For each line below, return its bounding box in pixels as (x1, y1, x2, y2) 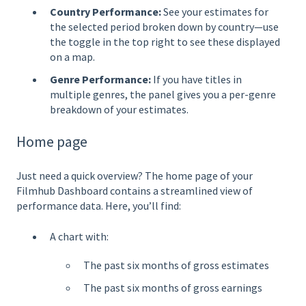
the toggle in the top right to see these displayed (50, 34, 280, 48)
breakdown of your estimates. (50, 102, 189, 116)
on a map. (50, 49, 95, 64)
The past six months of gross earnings (83, 280, 262, 294)
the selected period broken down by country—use (50, 19, 279, 33)
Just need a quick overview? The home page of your (16, 169, 253, 183)
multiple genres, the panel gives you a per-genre (50, 87, 276, 101)
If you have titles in (151, 72, 242, 86)
